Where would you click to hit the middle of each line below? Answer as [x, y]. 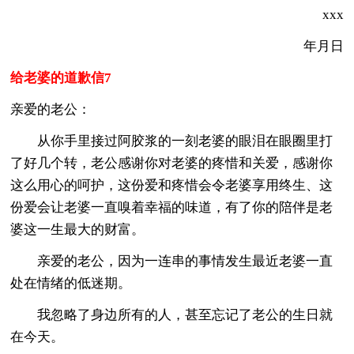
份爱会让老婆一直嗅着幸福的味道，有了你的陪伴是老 [172, 207]
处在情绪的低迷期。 [71, 283]
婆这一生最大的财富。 [78, 229]
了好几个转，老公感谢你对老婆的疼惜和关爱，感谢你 [172, 163]
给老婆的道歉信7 [61, 77]
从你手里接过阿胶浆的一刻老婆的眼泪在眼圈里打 [172, 141]
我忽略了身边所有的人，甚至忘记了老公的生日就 [172, 314]
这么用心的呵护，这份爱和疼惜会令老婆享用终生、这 [172, 185]
